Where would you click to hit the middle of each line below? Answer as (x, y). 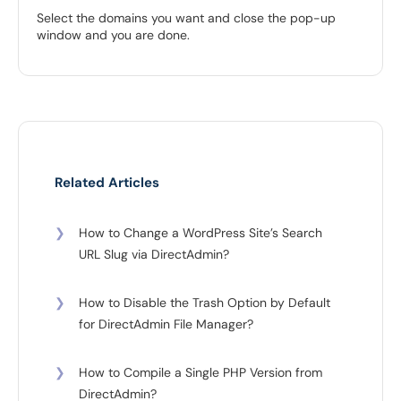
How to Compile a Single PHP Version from (200, 373)
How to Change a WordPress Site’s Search (200, 233)
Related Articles (107, 183)
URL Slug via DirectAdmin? (154, 255)
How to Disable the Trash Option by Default (205, 303)
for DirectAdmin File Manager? (166, 324)
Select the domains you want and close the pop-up (186, 18)
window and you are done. (113, 35)
